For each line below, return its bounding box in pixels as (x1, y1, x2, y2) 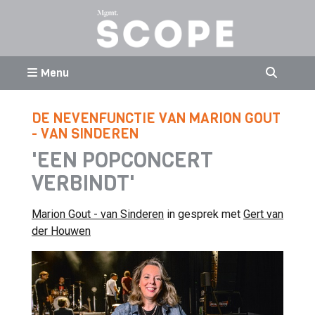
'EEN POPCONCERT (32, 146, 213, 174)
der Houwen (32, 224, 91, 238)
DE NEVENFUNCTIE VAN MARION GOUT (32, 109, 281, 128)
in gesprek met (164, 207, 243, 221)
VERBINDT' (32, 169, 135, 198)
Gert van (243, 207, 283, 221)
